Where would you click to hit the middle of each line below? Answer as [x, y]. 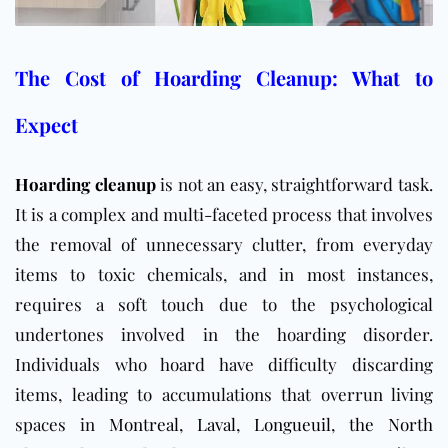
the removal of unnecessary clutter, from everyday [224, 244]
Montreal [144, 424]
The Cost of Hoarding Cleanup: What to [224, 78]
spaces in [62, 424]
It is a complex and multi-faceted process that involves [224, 214]
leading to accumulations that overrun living [252, 394]
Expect [46, 125]
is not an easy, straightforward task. [294, 184]
